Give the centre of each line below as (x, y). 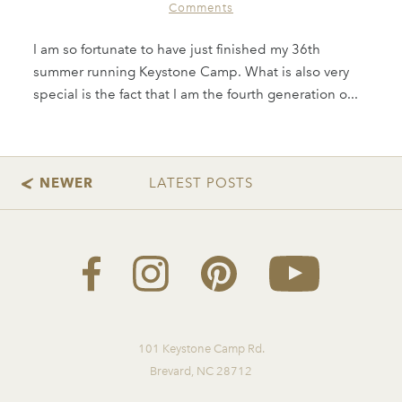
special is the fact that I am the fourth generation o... (196, 95)
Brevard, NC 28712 (201, 371)
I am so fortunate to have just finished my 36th (177, 50)
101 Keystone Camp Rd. (201, 349)
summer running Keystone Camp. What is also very (192, 72)
